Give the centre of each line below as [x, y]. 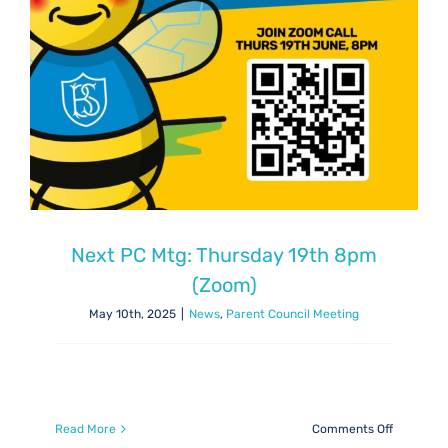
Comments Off [352, 429]
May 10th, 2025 [132, 314]
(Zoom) [224, 285]
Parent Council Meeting [292, 314]
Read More [85, 429]
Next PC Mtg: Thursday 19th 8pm [224, 255]
